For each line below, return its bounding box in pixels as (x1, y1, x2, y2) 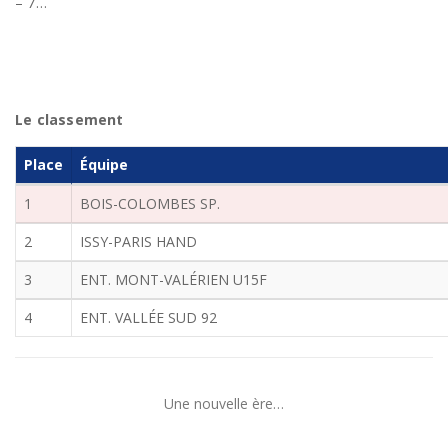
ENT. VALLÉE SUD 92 (80, 307, 217, 327)
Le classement (15, 109, 124, 129)
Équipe (80, 154, 128, 174)
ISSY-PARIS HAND (80, 231, 197, 251)
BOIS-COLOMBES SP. (80, 193, 220, 213)
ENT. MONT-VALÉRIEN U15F (80, 269, 267, 289)
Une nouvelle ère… (164, 393, 284, 413)
